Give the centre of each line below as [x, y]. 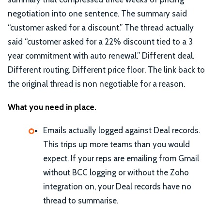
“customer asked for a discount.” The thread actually [101, 28]
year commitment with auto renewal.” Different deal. [101, 56]
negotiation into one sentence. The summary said [97, 14]
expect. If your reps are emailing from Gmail [121, 158]
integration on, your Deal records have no [117, 186]
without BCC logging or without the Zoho [116, 172]
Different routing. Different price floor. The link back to [106, 70]
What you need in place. [52, 107]
